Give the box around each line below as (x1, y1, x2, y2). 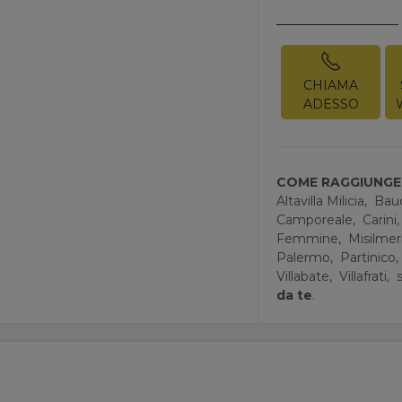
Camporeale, (276, 211, 360, 228)
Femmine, (276, 230, 345, 247)
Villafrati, (339, 267, 394, 284)
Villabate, (276, 267, 336, 284)
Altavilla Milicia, (276, 192, 371, 209)
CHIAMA (303, 76, 359, 93)
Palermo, (276, 249, 337, 266)
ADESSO (302, 95, 359, 112)
